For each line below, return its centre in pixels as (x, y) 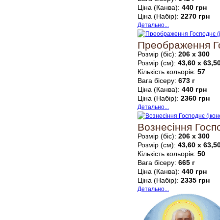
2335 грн (195, 180)
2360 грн (195, 98)
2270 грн (195, 16)
